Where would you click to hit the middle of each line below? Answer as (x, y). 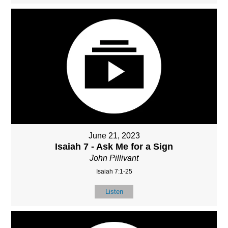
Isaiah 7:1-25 (114, 172)
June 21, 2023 (114, 136)
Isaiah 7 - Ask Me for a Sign (114, 147)
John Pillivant (114, 158)
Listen (114, 192)
